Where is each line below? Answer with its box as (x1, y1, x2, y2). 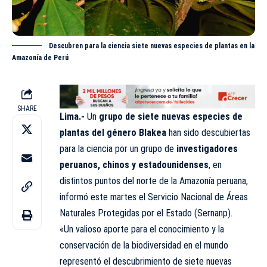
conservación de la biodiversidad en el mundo (60, 240, 228, 252)
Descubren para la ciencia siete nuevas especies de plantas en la (49, 41, 254, 50)
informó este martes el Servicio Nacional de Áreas (60, 191, 248, 203)
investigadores (176, 143, 238, 155)
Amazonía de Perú (12, 53, 69, 62)
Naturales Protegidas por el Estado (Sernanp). (60, 207, 232, 219)
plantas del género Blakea (60, 127, 166, 139)
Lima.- (60, 111, 85, 123)
